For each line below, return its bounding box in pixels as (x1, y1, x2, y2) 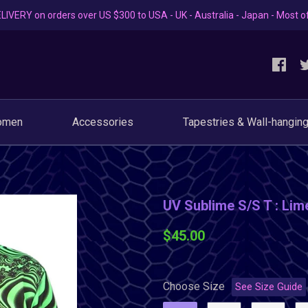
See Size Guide (234, 281, 302, 293)
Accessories (71, 115, 133, 129)
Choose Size (162, 280, 225, 293)
